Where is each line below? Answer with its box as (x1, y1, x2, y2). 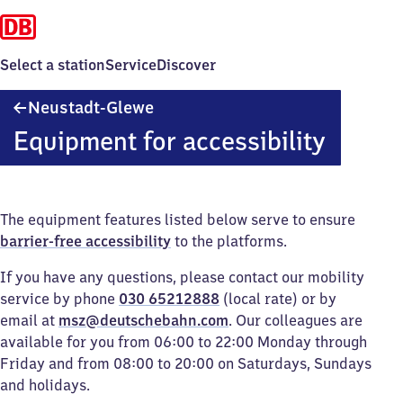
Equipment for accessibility (13, 124, 326, 157)
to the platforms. (171, 232, 287, 250)
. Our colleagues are (228, 311, 363, 329)
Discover (157, 56, 216, 74)
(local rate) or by (219, 290, 336, 308)
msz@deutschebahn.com (58, 311, 228, 329)
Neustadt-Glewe (28, 97, 154, 118)
